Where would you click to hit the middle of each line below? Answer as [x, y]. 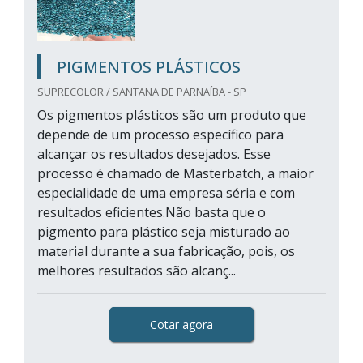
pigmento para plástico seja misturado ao [164, 232]
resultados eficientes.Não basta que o [152, 212]
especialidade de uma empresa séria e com [166, 193]
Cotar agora [181, 325]
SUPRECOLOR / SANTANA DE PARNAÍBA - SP [142, 92]
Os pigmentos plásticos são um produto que [172, 115]
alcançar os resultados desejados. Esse [154, 154]
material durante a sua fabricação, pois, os [166, 251]
